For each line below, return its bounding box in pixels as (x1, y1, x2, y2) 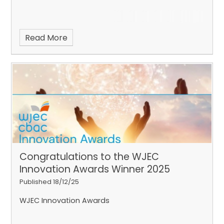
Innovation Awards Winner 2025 (19, 162, 170, 176)
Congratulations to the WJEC (19, 150, 159, 164)
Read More (24, 31, 67, 43)
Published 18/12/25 (19, 177, 79, 186)
